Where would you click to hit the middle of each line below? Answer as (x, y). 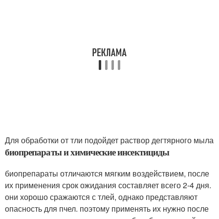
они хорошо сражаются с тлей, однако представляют (101, 197)
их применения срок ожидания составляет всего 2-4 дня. (108, 185)
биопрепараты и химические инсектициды (87, 152)
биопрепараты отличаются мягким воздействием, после (107, 174)
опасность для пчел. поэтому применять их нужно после (107, 209)
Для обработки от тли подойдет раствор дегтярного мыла (109, 140)
